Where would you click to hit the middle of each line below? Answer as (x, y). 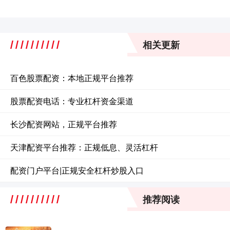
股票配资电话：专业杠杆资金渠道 (72, 101)
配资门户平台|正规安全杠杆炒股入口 (77, 170)
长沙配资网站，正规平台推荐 (64, 124)
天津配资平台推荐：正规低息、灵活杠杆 (84, 147)
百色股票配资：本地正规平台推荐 (72, 78)
